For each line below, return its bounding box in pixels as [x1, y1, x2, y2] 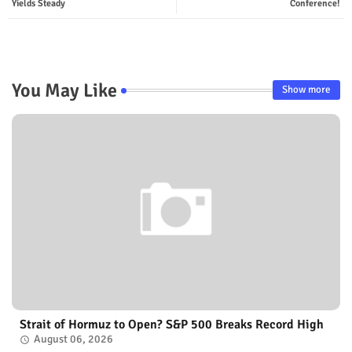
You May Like [12, 78, 117, 102]
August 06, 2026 [34, 332, 113, 346]
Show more [282, 83, 331, 97]
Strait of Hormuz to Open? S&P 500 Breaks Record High [20, 316, 324, 332]
